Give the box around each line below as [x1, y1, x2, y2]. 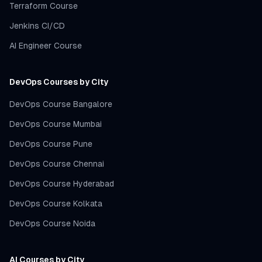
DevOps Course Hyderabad [9, 179, 114, 188]
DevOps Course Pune [9, 139, 92, 149]
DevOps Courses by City [9, 77, 108, 87]
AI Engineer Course [9, 41, 82, 50]
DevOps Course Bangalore [9, 99, 112, 109]
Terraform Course [9, 1, 78, 11]
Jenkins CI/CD [9, 21, 65, 30]
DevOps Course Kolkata [9, 199, 102, 208]
